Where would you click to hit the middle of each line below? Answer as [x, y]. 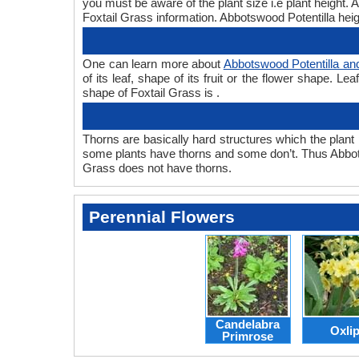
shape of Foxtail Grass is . [151, 93]
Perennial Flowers [162, 217]
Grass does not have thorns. [157, 168]
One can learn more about [153, 64]
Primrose [248, 337]
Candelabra [248, 325]
